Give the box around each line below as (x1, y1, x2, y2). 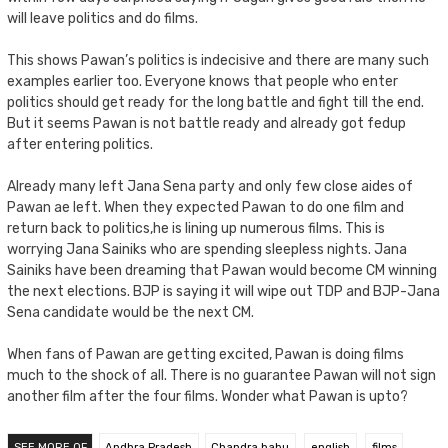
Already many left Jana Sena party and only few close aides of (7, 177, 413, 195)
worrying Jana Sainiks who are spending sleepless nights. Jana (7, 240, 407, 258)
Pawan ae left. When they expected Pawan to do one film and (7, 198, 404, 216)
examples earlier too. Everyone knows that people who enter (7, 72, 398, 90)
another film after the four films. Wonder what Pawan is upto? (7, 387, 408, 405)
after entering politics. (7, 135, 153, 153)
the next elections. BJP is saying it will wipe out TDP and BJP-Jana (7, 282, 440, 300)
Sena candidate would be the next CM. (7, 303, 254, 321)
